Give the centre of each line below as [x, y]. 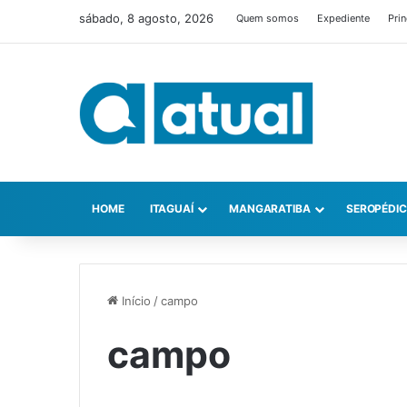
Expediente [343, 18]
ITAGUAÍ [171, 209]
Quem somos [268, 18]
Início [134, 301]
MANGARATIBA [269, 209]
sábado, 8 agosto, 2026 [146, 18]
